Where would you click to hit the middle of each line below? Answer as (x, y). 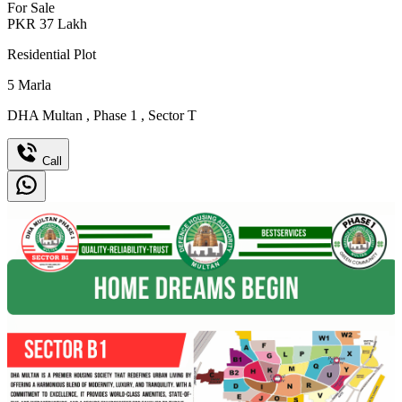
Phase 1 (115, 115)
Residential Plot (52, 54)
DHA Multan (47, 115)
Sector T (170, 115)
